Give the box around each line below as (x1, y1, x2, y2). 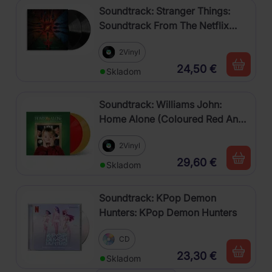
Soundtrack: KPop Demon (99, 191, 216, 204)
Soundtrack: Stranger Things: (99, 4, 230, 17)
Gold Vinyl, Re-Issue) (99, 127, 193, 140)
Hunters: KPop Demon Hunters (99, 206, 237, 219)
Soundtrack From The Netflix (99, 19, 229, 32)
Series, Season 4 (99, 33, 174, 46)
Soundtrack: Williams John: (99, 98, 222, 110)
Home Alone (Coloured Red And (99, 112, 244, 125)
